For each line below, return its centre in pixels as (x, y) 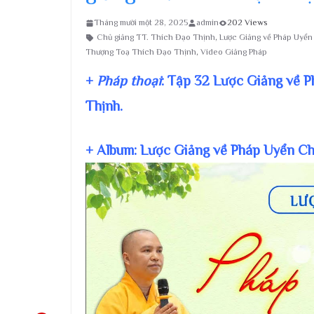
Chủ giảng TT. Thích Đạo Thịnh (156, 37)
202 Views (247, 22)
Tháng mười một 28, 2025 (141, 22)
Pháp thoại (129, 81)
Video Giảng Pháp (234, 52)
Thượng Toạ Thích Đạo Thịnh (141, 52)
